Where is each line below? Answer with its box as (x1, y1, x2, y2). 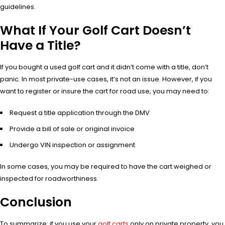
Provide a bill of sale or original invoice (10, 124, 135, 134)
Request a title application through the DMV (10, 108, 150, 118)
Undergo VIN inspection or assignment (10, 140, 135, 150)
